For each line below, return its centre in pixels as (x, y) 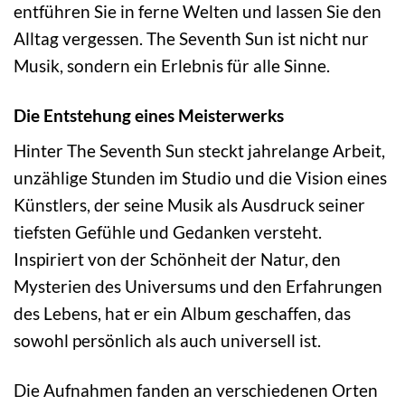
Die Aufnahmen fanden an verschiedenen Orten (196, 391)
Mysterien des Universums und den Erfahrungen (198, 287)
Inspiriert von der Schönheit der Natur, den (177, 259)
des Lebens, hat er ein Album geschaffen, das (182, 314)
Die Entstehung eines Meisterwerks (149, 115)
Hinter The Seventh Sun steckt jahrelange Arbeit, (199, 151)
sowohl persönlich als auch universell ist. (167, 341)
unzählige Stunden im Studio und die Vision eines (200, 178)
